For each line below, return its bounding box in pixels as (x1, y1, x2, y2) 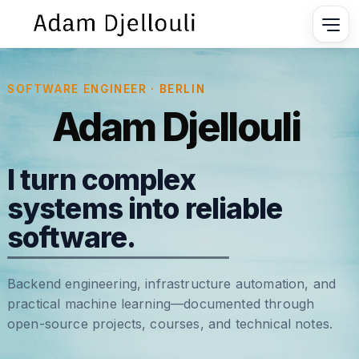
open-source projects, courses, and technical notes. (6, 315, 333, 332)
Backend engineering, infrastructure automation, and (6, 275, 337, 292)
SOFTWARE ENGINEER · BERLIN (6, 83, 206, 95)
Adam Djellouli (52, 103, 301, 151)
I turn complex (6, 163, 196, 197)
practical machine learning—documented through (6, 295, 315, 312)
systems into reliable (6, 192, 283, 226)
